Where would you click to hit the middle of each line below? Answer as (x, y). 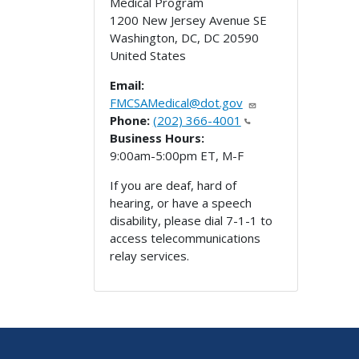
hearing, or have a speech (180, 202)
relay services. (149, 255)
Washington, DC (153, 37)
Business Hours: (157, 137)
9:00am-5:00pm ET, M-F (176, 155)
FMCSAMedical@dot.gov (176, 102)
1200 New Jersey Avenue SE (188, 20)
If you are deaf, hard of (173, 185)
